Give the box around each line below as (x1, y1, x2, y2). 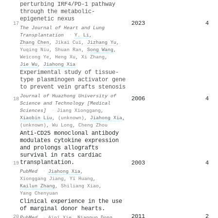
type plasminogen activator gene (20, 76, 126, 83)
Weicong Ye (20, 54, 49, 60)
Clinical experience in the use (20, 198, 122, 205)
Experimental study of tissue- (20, 69, 119, 76)
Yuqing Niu (20, 46, 49, 53)
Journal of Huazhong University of (20, 92, 116, 99)
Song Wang (87, 46, 113, 53)
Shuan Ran (55, 46, 81, 53)
